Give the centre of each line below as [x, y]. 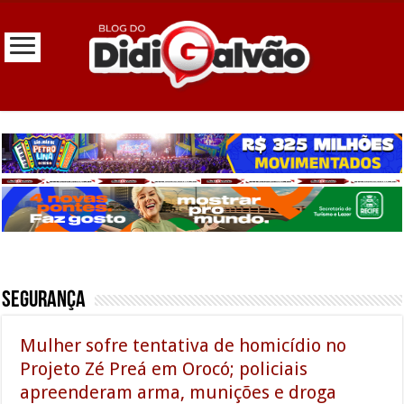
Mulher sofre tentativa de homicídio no [184, 345]
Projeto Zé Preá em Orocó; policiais [164, 368]
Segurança [44, 300]
